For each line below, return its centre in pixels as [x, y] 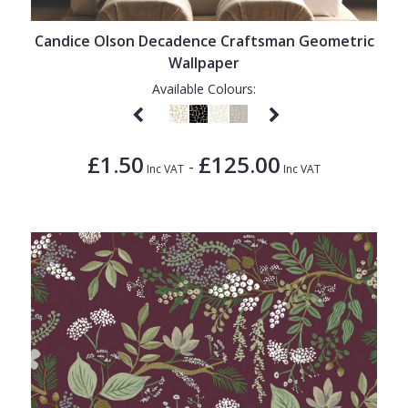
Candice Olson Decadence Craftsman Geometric [204, 41]
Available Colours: [204, 88]
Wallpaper [204, 62]
